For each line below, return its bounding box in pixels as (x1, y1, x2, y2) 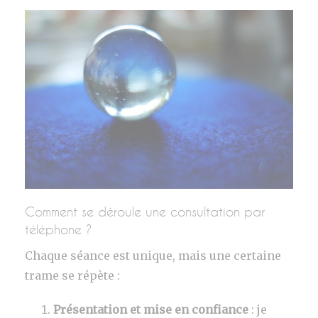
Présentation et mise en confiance (53, 302, 248, 317)
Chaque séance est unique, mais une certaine (25, 248, 281, 263)
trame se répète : (25, 268, 120, 283)
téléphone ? (25, 221, 92, 237)
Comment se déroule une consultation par (25, 203, 265, 219)
